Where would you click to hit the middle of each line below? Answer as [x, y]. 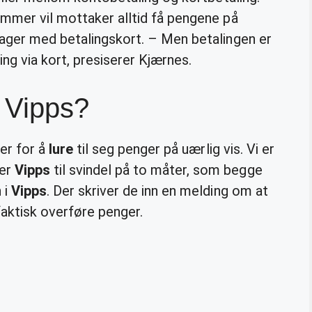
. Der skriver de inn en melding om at [157, 190]
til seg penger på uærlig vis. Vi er [174, 149]
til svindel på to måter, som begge [156, 170]
